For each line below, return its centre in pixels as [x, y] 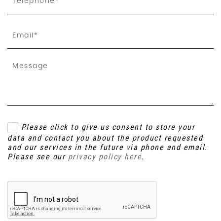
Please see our [38, 156]
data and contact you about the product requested [105, 138]
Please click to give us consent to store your [108, 127]
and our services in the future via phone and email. [108, 147]
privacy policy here [105, 156]
